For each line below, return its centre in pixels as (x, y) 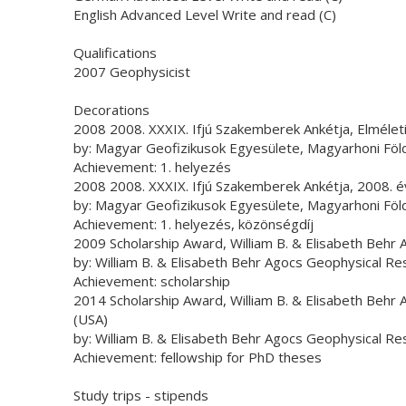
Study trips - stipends (140, 395)
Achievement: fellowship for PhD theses (197, 357)
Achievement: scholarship (151, 281)
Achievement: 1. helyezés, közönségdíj (193, 224)
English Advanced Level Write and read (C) (204, 14)
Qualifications (115, 53)
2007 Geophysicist (131, 72)
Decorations (111, 110)
